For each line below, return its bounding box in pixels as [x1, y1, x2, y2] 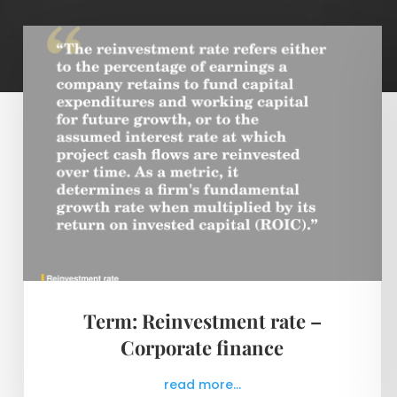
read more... [163, 376, 241, 394]
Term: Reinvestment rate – [82, 307, 322, 335]
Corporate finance [121, 334, 284, 362]
